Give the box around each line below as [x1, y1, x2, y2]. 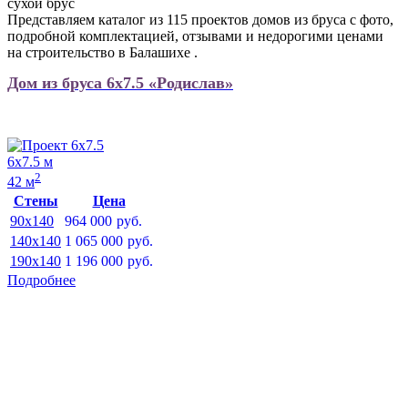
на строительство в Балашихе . [7, 44, 198, 60]
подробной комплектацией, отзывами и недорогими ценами [7, 27, 383, 44]
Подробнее [7, 272, 76, 289]
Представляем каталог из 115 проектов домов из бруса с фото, [7, 11, 393, 27]
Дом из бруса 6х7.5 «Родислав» [7, 73, 233, 92]
